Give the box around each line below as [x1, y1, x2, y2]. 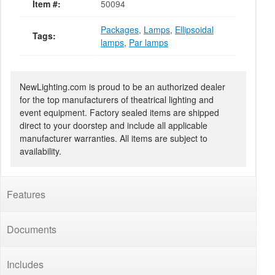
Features [7, 187, 45, 201]
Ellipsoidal [175, 23, 214, 36]
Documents [7, 222, 56, 236]
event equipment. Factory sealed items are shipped [20, 106, 219, 118]
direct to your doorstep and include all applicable [20, 119, 207, 131]
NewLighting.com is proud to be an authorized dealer [20, 80, 225, 93]
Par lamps [129, 36, 168, 48]
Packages [101, 23, 139, 36]
